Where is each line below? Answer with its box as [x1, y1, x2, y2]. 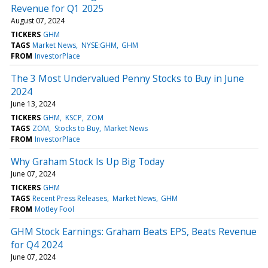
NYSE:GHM [81, 39, 117, 50]
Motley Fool [35, 203, 75, 214]
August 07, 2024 [11, 15, 65, 26]
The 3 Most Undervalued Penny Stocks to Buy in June [11, 71, 244, 85]
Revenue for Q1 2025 [11, 1, 103, 15]
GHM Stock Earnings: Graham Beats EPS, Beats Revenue [11, 224, 257, 238]
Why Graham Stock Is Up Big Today [11, 154, 165, 168]
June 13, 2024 [11, 98, 56, 109]
